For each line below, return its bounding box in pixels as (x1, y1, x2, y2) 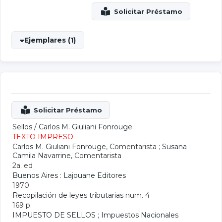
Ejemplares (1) (24, 36, 76, 45)
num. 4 (123, 191, 150, 200)
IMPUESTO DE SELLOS (12, 211, 96, 220)
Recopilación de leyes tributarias (12, 191, 123, 200)
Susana (162, 142, 187, 151)
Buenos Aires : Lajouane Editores (12, 171, 126, 180)
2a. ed (12, 161, 33, 170)
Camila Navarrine (12, 151, 71, 160)
